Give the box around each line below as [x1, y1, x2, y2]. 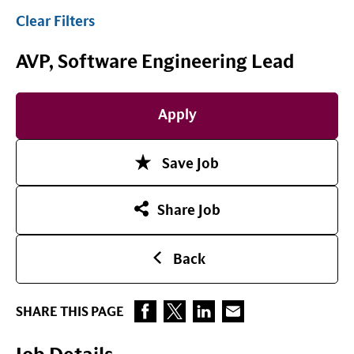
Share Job [157, 204, 220, 218]
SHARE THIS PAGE [16, 306, 124, 318]
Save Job [162, 157, 219, 171]
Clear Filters [16, 15, 95, 29]
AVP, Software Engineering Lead [16, 53, 294, 72]
